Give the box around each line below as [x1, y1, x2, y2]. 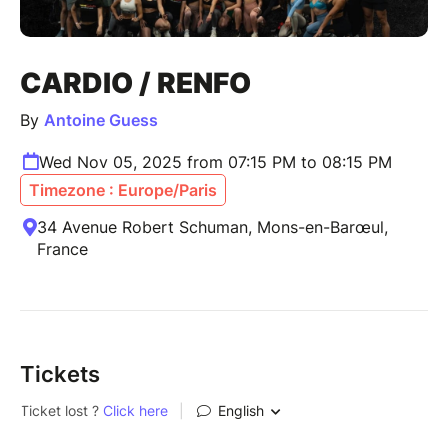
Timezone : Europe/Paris [29, 180, 217, 201]
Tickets [20, 361, 100, 388]
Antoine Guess [44, 110, 158, 131]
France [37, 239, 88, 260]
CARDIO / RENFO [20, 66, 251, 101]
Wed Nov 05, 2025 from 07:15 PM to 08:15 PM [39, 152, 392, 173]
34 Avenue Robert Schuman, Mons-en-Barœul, [37, 217, 388, 238]
